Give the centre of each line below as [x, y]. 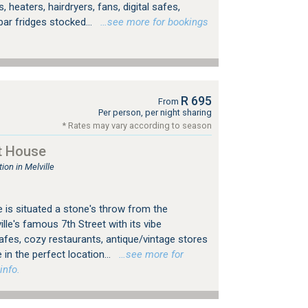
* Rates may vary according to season [137, 125]
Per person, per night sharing [155, 112]
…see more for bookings [151, 22]
